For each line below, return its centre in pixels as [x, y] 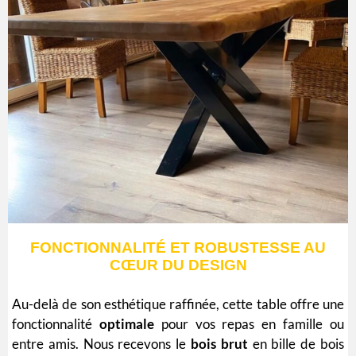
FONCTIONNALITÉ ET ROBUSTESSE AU [178, 247]
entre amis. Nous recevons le [101, 343]
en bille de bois [296, 343]
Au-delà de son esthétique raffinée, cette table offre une [178, 304]
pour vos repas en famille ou [249, 323]
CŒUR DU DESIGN [178, 265]
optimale [126, 323]
